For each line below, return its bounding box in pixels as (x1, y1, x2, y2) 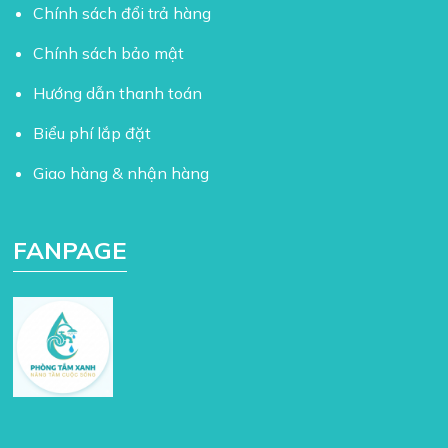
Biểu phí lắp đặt (33, 123, 152, 143)
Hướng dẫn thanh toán (33, 83, 203, 103)
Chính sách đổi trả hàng (33, 3, 212, 23)
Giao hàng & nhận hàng (33, 163, 210, 183)
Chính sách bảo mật (33, 43, 185, 63)
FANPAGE (13, 235, 128, 265)
